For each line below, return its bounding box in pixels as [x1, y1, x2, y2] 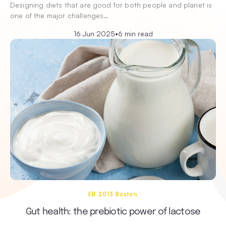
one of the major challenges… [10, 11, 109, 20]
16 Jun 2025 [73, 29, 115, 38]
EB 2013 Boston [88, 190, 138, 198]
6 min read [118, 29, 153, 38]
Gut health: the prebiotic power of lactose [25, 207, 201, 216]
